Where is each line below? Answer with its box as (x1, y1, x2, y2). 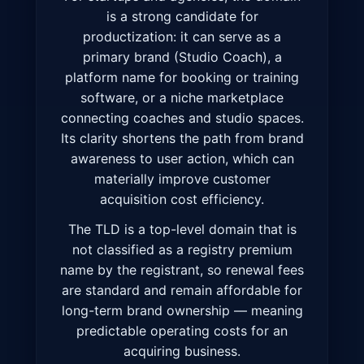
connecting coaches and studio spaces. (60, 110, 304, 127)
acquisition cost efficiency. (100, 191, 264, 208)
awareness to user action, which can (70, 150, 294, 167)
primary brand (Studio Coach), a (82, 49, 282, 66)
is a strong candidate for (106, 8, 258, 25)
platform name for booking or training (65, 69, 299, 86)
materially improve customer (93, 171, 271, 188)
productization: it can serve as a (83, 28, 281, 45)
